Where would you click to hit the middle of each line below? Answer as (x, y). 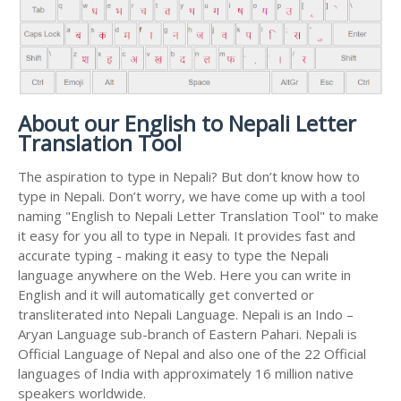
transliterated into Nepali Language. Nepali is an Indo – (186, 315)
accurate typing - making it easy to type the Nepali (173, 256)
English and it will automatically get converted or (166, 295)
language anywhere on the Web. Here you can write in (184, 275)
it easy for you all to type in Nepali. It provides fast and (187, 236)
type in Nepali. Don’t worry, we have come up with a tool (192, 196)
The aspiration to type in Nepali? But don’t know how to (189, 177)
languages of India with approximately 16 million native (186, 374)
